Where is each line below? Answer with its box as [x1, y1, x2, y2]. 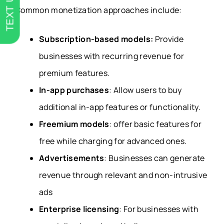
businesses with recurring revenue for [39, 50, 184, 61]
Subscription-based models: [39, 33, 153, 44]
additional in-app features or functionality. [39, 101, 201, 112]
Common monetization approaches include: [15, 4, 182, 15]
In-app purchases [39, 84, 109, 95]
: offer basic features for [109, 118, 202, 129]
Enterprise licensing [39, 203, 119, 214]
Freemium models [39, 118, 109, 129]
